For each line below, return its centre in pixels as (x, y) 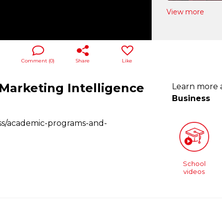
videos (194, 171)
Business (191, 98)
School (194, 163)
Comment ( (36, 60)
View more (185, 12)
